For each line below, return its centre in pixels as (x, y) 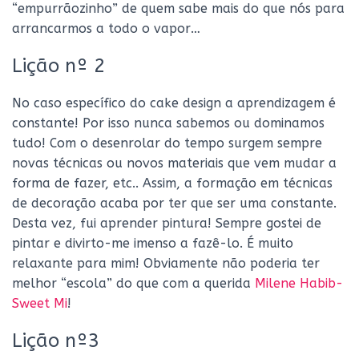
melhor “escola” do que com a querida (133, 283)
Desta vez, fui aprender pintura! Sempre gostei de (167, 223)
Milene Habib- (299, 283)
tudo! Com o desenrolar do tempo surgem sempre (167, 143)
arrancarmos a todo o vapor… (106, 28)
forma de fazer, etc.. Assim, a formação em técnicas (172, 183)
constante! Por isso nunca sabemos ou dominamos (168, 123)
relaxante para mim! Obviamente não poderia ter (166, 263)
